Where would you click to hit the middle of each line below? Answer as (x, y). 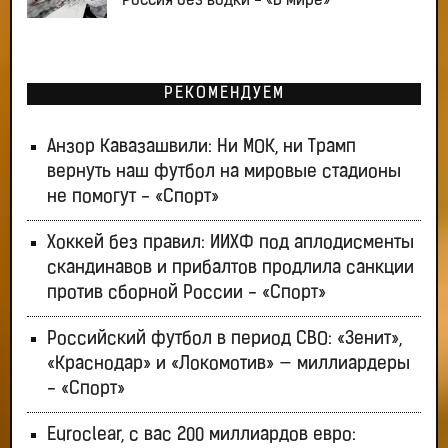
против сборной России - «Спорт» (186, 294)
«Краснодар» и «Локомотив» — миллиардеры (228, 365)
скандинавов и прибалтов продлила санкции (230, 269)
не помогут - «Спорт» (133, 198)
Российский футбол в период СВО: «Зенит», (224, 340)
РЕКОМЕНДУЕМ (224, 94)
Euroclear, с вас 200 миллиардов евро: (201, 436)
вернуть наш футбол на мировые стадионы (224, 173)
